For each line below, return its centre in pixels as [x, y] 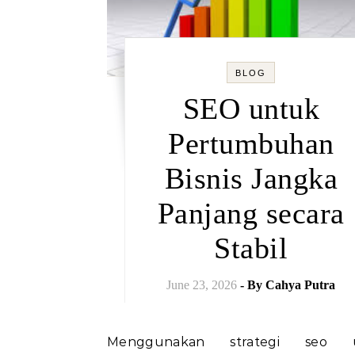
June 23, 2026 [202, 285]
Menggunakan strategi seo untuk [113, 342]
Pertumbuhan [251, 143]
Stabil [251, 248]
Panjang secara [251, 213]
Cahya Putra [301, 285]
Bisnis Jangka [251, 178]
